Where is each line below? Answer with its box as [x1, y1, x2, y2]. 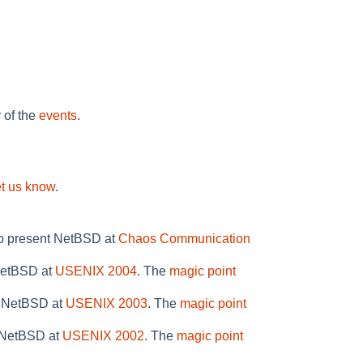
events [39, 109, 77, 123]
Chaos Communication [118, 232, 250, 246]
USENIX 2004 [55, 264, 137, 279]
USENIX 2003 [66, 297, 147, 311]
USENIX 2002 [62, 329, 144, 344]
